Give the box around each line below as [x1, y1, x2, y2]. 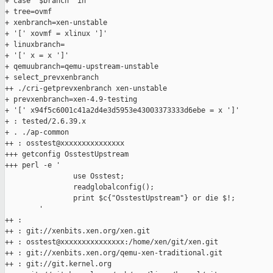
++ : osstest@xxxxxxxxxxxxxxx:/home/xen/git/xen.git [5, 238, 218, 247]
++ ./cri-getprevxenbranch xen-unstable [5, 84, 167, 93]
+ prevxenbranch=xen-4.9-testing [5, 95, 137, 104]
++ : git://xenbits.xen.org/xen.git [5, 227, 150, 236]
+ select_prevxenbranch [5, 73, 99, 82]
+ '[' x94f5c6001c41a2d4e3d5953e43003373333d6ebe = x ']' [5, 106, 239, 115]
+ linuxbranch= [5, 40, 65, 49]
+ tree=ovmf [5, 7, 52, 16]
